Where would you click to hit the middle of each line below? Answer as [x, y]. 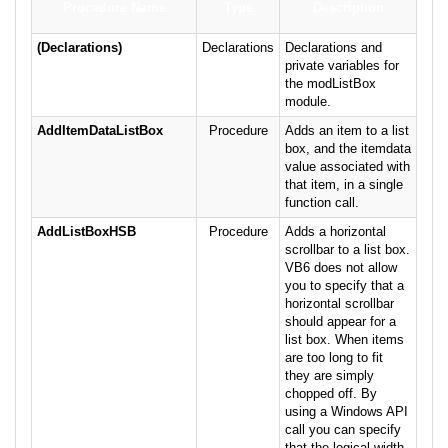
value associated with [347, 167]
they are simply [329, 376]
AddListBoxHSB [86, 232]
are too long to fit [334, 358]
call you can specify [343, 430]
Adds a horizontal [335, 232]
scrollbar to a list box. [347, 250]
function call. [322, 203]
